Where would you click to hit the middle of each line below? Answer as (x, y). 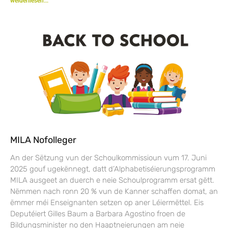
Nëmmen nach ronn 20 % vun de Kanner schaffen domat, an (114, 191)
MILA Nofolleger (43, 140)
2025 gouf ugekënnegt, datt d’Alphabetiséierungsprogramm (113, 169)
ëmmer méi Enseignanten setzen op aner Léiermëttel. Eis (107, 202)
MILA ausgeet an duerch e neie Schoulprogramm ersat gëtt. (112, 180)
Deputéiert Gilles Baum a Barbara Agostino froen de (98, 213)
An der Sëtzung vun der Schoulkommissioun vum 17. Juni (108, 158)
